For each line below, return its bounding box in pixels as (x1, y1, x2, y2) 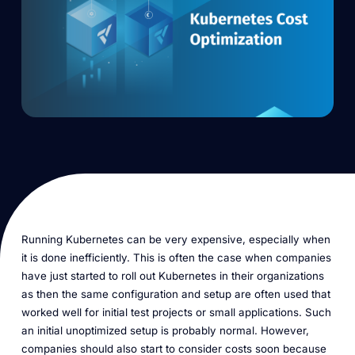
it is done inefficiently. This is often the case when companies (21, 251, 331, 265)
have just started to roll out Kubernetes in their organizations (21, 269, 324, 283)
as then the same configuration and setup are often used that (21, 288, 330, 301)
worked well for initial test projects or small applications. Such (21, 306, 331, 319)
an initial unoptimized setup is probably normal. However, (21, 324, 309, 338)
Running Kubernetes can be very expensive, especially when (21, 233, 330, 246)
